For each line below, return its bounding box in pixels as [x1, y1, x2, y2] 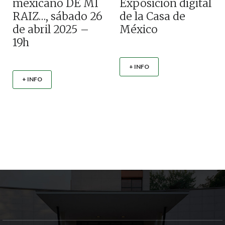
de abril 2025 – [13, 22, 89, 36]
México [120, 22, 158, 36]
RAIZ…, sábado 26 [13, 9, 102, 23]
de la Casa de [120, 9, 185, 23]
